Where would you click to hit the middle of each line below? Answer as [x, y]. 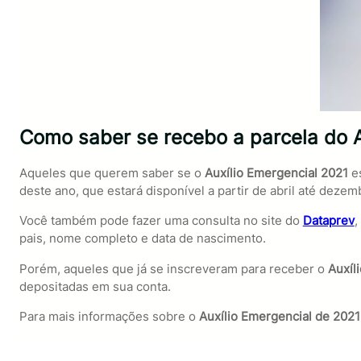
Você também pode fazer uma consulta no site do [161, 221]
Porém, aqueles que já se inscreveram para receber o [173, 268]
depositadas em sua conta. [95, 286]
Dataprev [328, 221]
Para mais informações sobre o [109, 316]
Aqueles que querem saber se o [112, 173]
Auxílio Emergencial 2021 [278, 173]
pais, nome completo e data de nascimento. [144, 239]
